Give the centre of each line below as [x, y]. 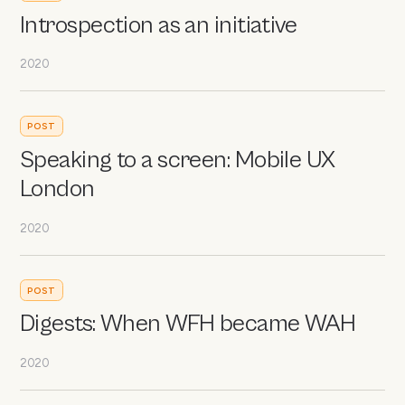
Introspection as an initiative [159, 25]
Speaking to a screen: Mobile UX [178, 160]
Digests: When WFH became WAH [188, 325]
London [57, 189]
